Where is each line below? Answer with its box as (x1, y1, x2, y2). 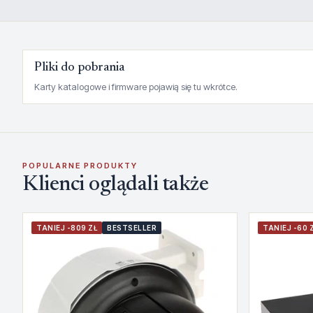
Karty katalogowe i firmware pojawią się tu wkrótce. (34, 81, 238, 92)
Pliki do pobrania (34, 61, 124, 74)
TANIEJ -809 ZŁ (36, 224, 97, 232)
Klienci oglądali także (22, 175, 208, 196)
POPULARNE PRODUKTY (22, 161, 138, 170)
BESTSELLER (107, 224, 156, 232)
